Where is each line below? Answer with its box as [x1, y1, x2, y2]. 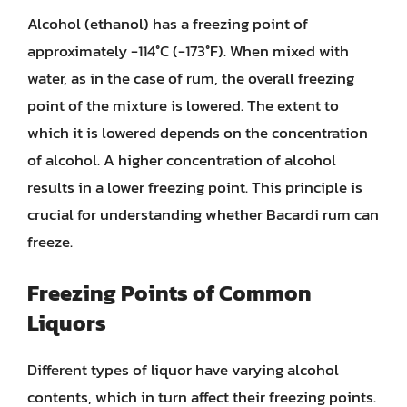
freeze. [27, 229, 73, 253]
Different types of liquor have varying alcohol [27, 358, 339, 382]
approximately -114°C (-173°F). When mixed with [27, 38, 349, 63]
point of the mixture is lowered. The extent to [27, 93, 339, 117]
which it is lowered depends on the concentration [27, 120, 368, 144]
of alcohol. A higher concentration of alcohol [27, 147, 336, 172]
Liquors [27, 307, 106, 339]
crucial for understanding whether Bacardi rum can [27, 202, 379, 226]
